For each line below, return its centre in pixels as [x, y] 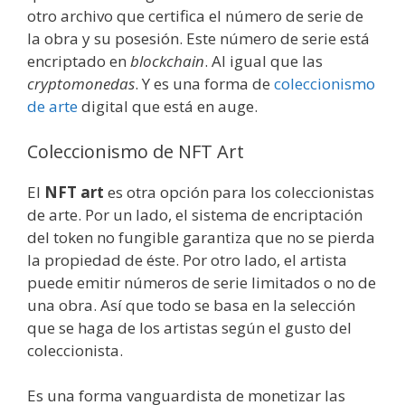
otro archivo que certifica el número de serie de [195, 16]
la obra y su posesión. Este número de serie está [198, 38]
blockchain [167, 61]
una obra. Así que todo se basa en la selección [191, 305]
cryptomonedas [81, 84]
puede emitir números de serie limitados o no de [202, 282]
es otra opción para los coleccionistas [239, 192]
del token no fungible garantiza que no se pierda [201, 237]
